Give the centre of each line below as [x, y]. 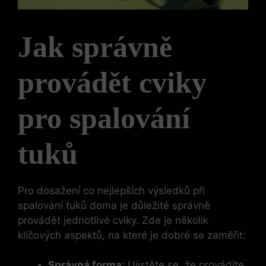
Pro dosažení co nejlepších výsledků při [111, 190]
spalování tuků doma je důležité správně [114, 205]
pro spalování [104, 118]
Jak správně [95, 47]
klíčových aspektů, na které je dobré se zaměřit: [132, 235]
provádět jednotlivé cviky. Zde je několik [113, 220]
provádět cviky [112, 82]
